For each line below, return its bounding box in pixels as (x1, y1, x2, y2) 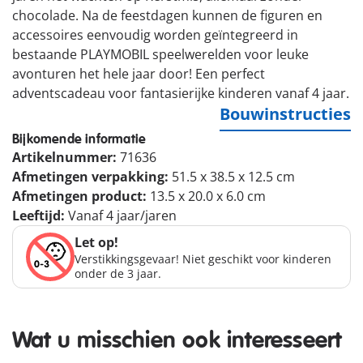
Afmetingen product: (12, 187, 150, 206)
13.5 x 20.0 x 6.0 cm (150, 187, 266, 206)
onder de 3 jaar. (75, 266, 161, 282)
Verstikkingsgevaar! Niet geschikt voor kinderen (75, 251, 331, 267)
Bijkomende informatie (12, 131, 147, 148)
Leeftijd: (12, 207, 68, 225)
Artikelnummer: (12, 148, 120, 167)
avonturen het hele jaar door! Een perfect (12, 65, 265, 83)
